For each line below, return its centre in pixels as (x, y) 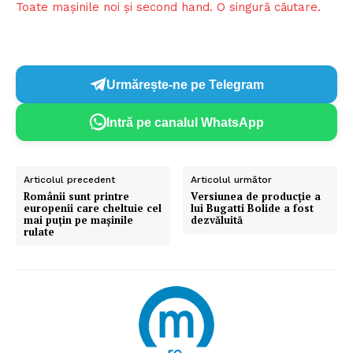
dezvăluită (217, 220)
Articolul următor (232, 180)
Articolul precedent (69, 180)
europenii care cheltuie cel (93, 208)
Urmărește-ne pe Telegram (185, 84)
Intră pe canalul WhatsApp (185, 122)
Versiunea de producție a (256, 197)
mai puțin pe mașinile (78, 220)
